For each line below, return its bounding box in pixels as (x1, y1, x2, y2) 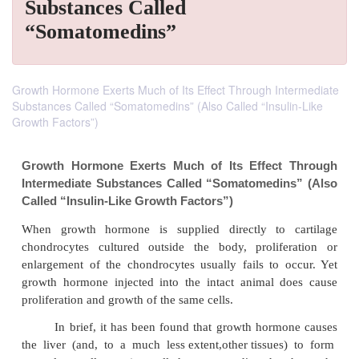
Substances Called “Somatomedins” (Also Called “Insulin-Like (12, 98, 323, 114)
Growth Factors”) (12, 114, 99, 130)
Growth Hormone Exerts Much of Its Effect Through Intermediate (12, 82, 339, 98)
